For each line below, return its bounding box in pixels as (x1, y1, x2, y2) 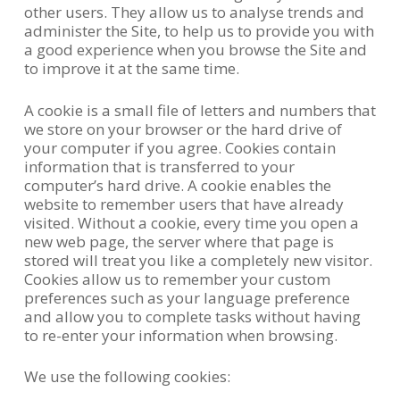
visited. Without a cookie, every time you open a (23, 212, 359, 233)
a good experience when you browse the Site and (23, 39, 367, 60)
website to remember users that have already (23, 193, 344, 214)
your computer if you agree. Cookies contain (23, 137, 336, 158)
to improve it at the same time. (23, 58, 243, 79)
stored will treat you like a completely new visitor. (23, 249, 372, 271)
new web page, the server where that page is (23, 230, 334, 252)
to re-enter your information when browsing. (23, 324, 337, 346)
